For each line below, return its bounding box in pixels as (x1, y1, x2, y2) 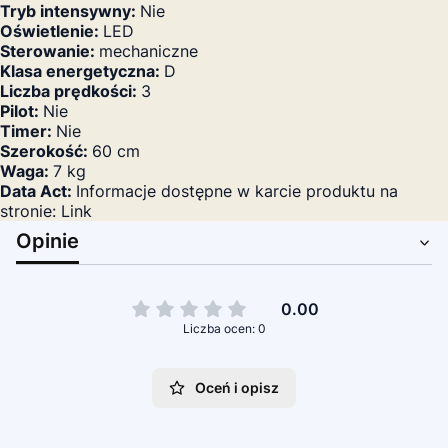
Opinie (16, 229, 79, 253)
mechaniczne (99, 41, 198, 61)
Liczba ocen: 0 (182, 321, 266, 336)
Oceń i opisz (195, 379, 279, 396)
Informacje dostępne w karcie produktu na (76, 181, 398, 201)
